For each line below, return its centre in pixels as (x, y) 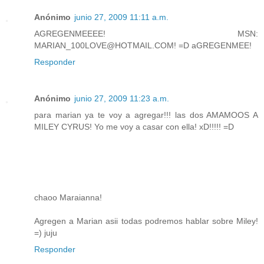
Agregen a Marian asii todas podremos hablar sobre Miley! (146, 221)
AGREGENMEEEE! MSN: (146, 34)
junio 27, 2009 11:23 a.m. (122, 99)
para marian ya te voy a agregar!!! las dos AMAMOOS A (146, 115)
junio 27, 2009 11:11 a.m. (121, 17)
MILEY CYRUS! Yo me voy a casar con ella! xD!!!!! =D (134, 127)
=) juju (46, 233)
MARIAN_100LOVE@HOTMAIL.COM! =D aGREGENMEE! (143, 46)
